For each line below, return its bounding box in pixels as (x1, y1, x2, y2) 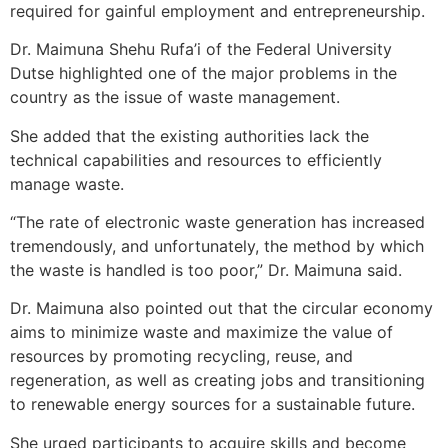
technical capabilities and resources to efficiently (10, 149, 382, 170)
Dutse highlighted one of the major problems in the (10, 63, 397, 84)
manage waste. (10, 173, 124, 194)
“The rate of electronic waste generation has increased (10, 212, 425, 233)
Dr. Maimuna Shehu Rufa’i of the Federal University (10, 39, 392, 60)
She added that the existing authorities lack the (10, 125, 369, 146)
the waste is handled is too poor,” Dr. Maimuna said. (10, 260, 402, 281)
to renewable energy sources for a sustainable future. (10, 394, 415, 415)
